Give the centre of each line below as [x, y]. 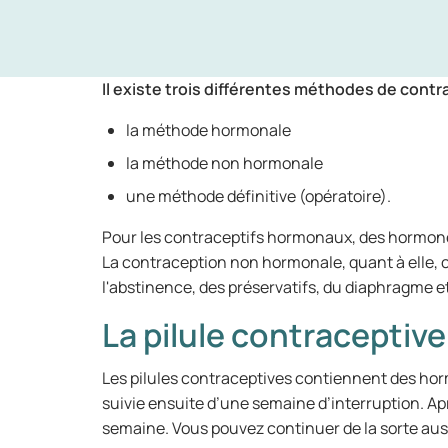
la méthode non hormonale [224, 163]
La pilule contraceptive [274, 335]
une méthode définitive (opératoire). [258, 196]
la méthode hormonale [208, 130]
